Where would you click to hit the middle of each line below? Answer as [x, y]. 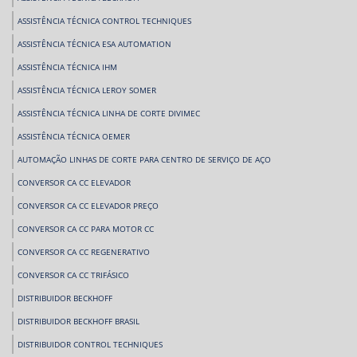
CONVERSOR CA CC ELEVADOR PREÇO [88, 206]
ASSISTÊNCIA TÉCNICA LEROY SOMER [87, 90]
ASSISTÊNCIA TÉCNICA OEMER [74, 137]
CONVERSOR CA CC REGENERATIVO [84, 252]
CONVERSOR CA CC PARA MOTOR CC [86, 229]
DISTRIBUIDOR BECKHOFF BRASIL [78, 322]
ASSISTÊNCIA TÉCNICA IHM [67, 67]
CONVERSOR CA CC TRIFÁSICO [73, 275]
